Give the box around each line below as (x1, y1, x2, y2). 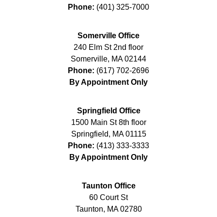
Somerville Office (77, 31, 139, 40)
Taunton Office (81, 181, 136, 190)
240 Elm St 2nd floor (74, 43, 143, 51)
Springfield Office (77, 106, 140, 115)
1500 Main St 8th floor (71, 118, 146, 126)
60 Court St (89, 193, 128, 201)
